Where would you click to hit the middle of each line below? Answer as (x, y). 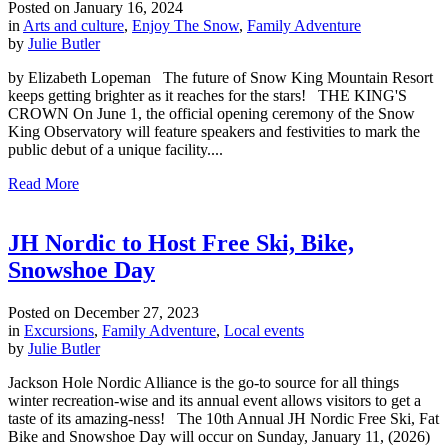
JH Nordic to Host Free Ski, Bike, (181, 243)
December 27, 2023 (134, 313)
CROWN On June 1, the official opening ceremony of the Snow (211, 113)
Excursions (59, 331)
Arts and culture (73, 25)
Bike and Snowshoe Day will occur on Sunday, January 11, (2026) (219, 437)
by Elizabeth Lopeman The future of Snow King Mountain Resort (220, 77)
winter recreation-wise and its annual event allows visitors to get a (214, 401)
